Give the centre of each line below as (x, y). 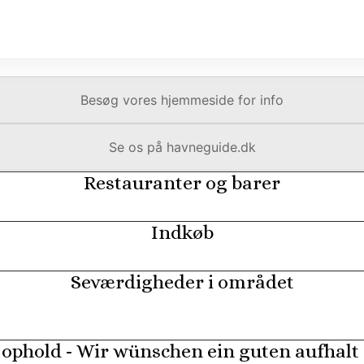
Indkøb (182, 232)
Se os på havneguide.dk (182, 147)
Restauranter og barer (182, 183)
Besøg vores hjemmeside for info (182, 100)
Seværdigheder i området (182, 282)
